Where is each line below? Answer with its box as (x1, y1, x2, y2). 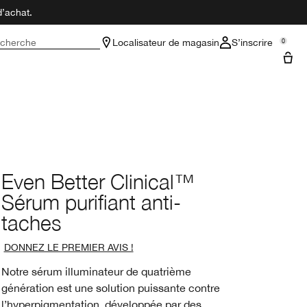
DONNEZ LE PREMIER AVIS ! (3, 242, 134, 253)
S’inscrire (232, 37, 273, 48)
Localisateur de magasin (112, 37, 219, 48)
